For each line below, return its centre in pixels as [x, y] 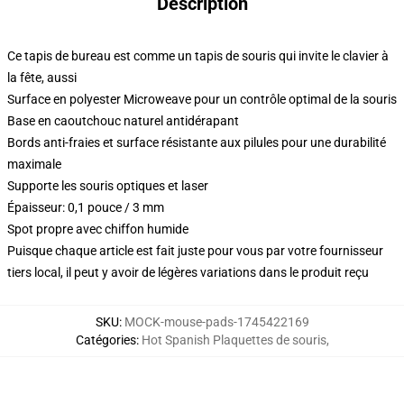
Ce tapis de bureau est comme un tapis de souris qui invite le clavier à [198, 56]
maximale [34, 164]
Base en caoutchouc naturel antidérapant [123, 121]
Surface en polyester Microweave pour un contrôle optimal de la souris [202, 99]
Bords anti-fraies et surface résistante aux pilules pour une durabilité [197, 142]
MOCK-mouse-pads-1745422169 [216, 322]
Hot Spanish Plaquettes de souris [234, 340]
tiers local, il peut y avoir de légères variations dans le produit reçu [188, 272]
